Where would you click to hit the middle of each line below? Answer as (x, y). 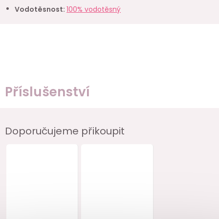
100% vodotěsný (94, 9)
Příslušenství (47, 92)
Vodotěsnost (39, 9)
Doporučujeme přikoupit (65, 131)
